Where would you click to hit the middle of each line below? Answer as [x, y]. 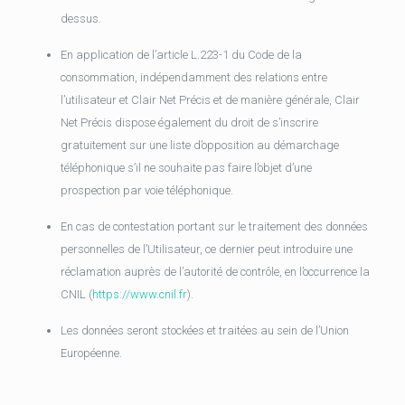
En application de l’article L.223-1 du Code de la [181, 55]
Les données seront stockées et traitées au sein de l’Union [204, 330]
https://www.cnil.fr [139, 294]
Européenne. [91, 353]
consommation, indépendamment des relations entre [193, 77]
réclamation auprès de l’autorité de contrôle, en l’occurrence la [215, 272]
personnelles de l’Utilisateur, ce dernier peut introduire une [206, 249]
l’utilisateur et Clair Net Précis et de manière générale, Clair [210, 100]
